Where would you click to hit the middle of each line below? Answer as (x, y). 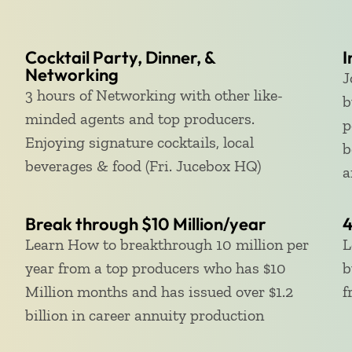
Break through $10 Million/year (145, 224)
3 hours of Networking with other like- (154, 95)
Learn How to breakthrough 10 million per (167, 244)
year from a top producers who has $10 (155, 268)
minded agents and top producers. (139, 119)
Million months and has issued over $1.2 (159, 291)
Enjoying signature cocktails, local (139, 142)
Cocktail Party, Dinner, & (120, 57)
